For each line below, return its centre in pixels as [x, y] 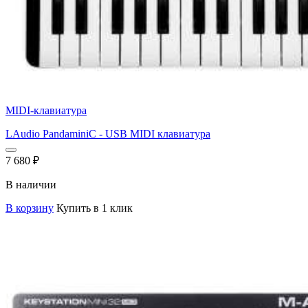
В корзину [30, 208]
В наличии [31, 184]
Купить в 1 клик [95, 208]
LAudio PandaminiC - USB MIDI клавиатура [108, 133]
